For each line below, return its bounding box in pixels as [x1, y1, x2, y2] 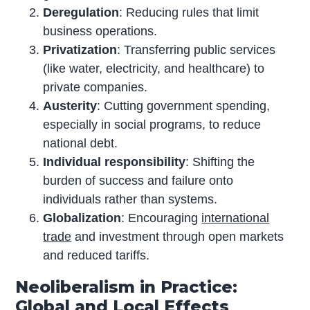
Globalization [43, 210, 122, 225]
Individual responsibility [43, 154, 186, 169]
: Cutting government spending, [97, 98, 271, 113]
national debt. [43, 136, 118, 150]
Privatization [43, 42, 118, 57]
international [201, 210, 270, 225]
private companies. [43, 80, 148, 94]
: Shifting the [185, 154, 255, 169]
